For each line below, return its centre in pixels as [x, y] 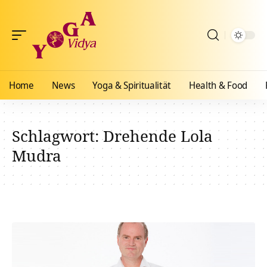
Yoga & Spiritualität [132, 85]
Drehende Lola [158, 136]
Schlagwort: [58, 136]
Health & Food [218, 85]
